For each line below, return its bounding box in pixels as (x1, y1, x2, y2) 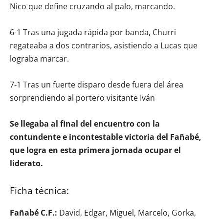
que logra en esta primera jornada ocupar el (10, 144, 181, 155)
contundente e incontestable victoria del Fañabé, (10, 131, 201, 142)
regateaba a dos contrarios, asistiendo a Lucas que (10, 40, 197, 51)
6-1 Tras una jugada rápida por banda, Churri (10, 26, 176, 38)
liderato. (10, 157, 43, 169)
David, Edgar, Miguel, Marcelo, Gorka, (57, 207, 196, 218)
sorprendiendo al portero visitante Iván (10, 92, 155, 103)
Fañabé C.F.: (10, 207, 57, 218)
